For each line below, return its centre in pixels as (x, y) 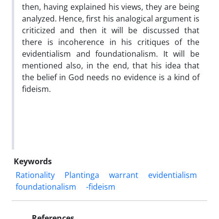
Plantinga (82, 175)
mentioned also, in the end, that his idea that (111, 65)
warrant (124, 175)
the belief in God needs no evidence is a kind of (111, 77)
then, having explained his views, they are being (111, 7)
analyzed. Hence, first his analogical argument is (111, 18)
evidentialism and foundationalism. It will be (111, 54)
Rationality (35, 175)
